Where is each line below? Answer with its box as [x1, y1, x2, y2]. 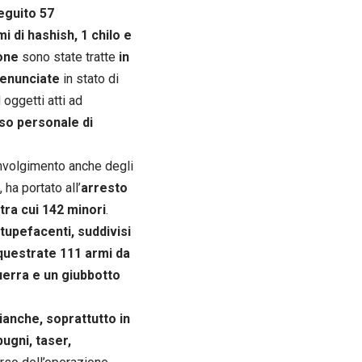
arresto [81, 179, 128, 196]
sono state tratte [19, 48, 119, 65]
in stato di [60, 70, 119, 86]
